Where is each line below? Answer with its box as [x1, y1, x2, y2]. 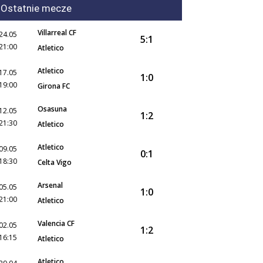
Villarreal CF [38, 28, 76, 38]
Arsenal [38, 180, 63, 190]
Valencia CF [38, 218, 75, 228]
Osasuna [38, 104, 67, 114]
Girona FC [38, 81, 70, 91]
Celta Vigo [38, 157, 72, 167]
